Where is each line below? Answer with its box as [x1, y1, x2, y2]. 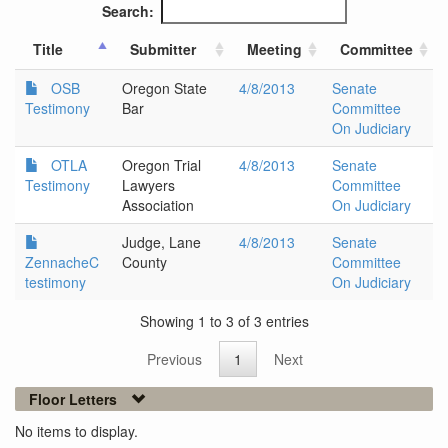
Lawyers [122, 175, 175, 195]
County [122, 252, 167, 272]
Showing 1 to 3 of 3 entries [139, 310, 309, 331]
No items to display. [15, 421, 138, 442]
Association [122, 195, 194, 215]
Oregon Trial [122, 155, 201, 175]
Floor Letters [29, 389, 117, 410]
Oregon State [122, 78, 207, 98]
